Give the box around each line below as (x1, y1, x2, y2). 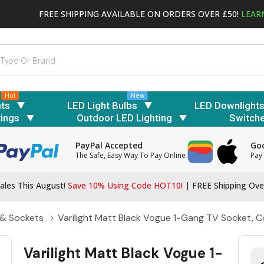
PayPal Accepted (75, 140, 143, 151)
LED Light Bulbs (67, 99, 137, 111)
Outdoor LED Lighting (76, 112, 172, 124)
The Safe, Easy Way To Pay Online (75, 150, 186, 161)
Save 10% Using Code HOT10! (65, 180, 185, 192)
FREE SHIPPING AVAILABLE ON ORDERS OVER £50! (39, 8, 241, 19)
